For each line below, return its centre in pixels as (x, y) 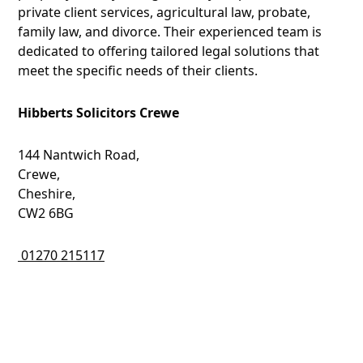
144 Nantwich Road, (79, 155)
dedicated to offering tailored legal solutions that (169, 51)
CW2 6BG (46, 213)
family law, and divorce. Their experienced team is (170, 32)
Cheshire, (47, 194)
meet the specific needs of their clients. (138, 70)
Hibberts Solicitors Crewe (98, 113)
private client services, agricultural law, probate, (164, 12)
